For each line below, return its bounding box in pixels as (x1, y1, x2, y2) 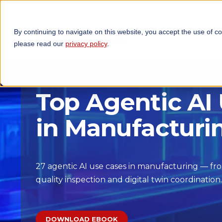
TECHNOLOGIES (137, 28, 194, 36)
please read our (14, 40, 65, 48)
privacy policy (65, 40, 107, 48)
